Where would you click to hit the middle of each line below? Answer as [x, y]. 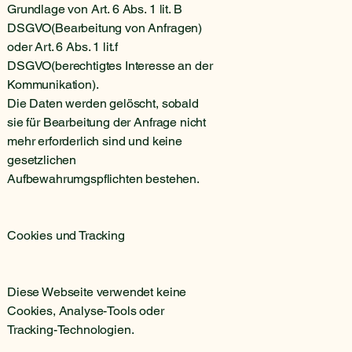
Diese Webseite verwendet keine [97, 291]
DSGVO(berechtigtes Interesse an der [110, 65]
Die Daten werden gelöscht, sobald [103, 103]
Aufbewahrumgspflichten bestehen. [103, 178]
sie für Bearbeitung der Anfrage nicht [107, 122]
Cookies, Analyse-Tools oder [86, 310]
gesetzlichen [42, 159]
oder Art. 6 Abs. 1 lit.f [63, 46]
